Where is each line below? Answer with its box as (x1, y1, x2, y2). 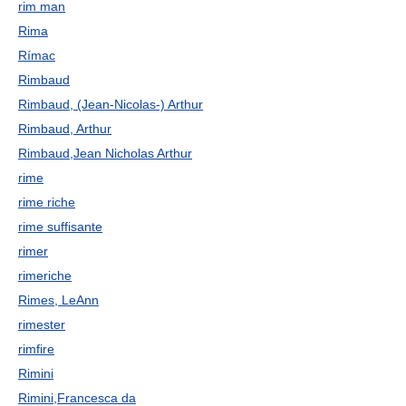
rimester (18, 317, 65, 332)
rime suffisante (18, 219, 102, 234)
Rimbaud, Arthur (18, 121, 111, 136)
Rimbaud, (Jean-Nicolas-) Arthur (18, 97, 203, 111)
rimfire (18, 342, 54, 356)
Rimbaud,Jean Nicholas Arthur (18, 146, 192, 160)
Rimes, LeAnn (18, 293, 99, 307)
